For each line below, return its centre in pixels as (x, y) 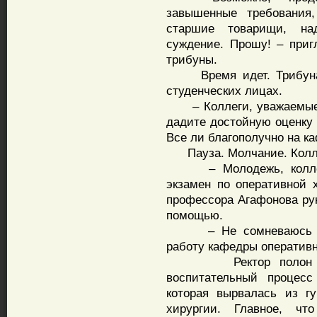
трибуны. (192, 59)
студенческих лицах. (224, 91)
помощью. (195, 215)
